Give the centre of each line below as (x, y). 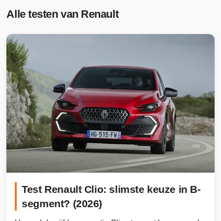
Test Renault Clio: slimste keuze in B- (111, 189)
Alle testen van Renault (63, 14)
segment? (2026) (62, 203)
